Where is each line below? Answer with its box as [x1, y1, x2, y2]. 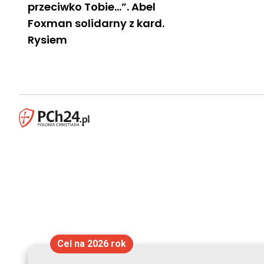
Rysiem [28, 32, 67, 47]
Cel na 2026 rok [57, 238, 126, 249]
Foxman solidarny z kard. [28, 15, 164, 31]
